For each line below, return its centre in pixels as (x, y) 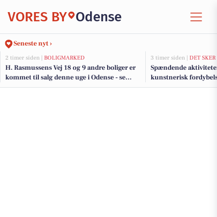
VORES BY (37, 16)
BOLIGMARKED (64, 58)
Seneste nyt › (33, 44)
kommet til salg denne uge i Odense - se (65, 77)
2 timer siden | (25, 58)
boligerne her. (27, 87)
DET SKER (202, 58)
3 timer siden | (170, 58)
